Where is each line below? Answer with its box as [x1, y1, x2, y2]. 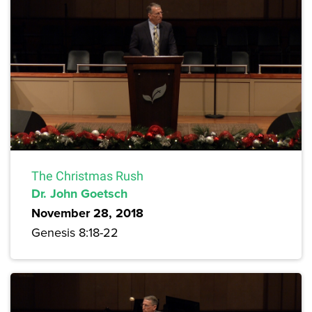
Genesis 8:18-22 [31, 223, 118, 241]
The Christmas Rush [31, 168, 143, 183]
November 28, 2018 [31, 203, 143, 222]
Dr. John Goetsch [31, 184, 127, 203]
